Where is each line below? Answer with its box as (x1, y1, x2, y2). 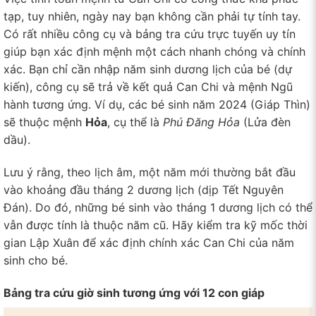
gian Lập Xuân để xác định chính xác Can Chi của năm (4, 235, 294, 250)
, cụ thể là (107, 115, 163, 130)
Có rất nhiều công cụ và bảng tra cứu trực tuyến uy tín (4, 27, 296, 42)
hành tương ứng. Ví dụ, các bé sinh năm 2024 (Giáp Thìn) (4, 97, 310, 112)
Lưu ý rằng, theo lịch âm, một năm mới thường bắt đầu (4, 164, 296, 179)
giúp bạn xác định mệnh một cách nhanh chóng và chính (4, 44, 305, 59)
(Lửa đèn (240, 115, 291, 130)
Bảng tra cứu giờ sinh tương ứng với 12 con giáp (4, 285, 265, 300)
